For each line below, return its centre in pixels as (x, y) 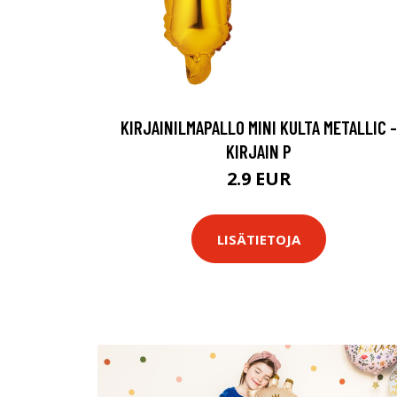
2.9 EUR (259, 179)
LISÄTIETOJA (259, 239)
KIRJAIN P (259, 151)
